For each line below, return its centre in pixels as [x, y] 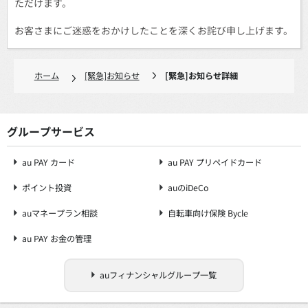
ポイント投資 [47, 187]
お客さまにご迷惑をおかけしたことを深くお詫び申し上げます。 [154, 30]
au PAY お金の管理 [57, 238]
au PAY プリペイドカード [215, 162]
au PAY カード [48, 162]
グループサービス [51, 131]
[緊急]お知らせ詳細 [201, 75]
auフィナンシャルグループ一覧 [158, 275]
